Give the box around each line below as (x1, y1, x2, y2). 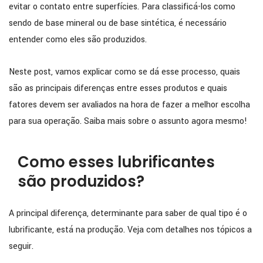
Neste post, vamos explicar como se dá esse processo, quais (9, 66, 240, 79)
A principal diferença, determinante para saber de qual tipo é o (9, 207, 247, 220)
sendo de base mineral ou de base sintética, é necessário (9, 17, 227, 29)
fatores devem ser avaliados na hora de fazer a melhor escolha (9, 99, 250, 112)
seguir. (9, 240, 33, 252)
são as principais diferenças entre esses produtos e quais (9, 82, 227, 95)
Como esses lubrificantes (18, 151, 215, 173)
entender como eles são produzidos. (9, 33, 147, 46)
